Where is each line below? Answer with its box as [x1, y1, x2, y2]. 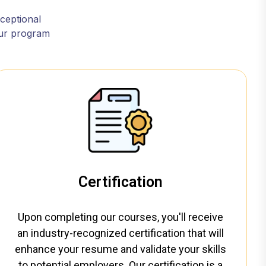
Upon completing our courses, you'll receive [17, 211, 223, 224]
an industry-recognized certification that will [17, 227, 224, 240]
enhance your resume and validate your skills [14, 243, 226, 256]
